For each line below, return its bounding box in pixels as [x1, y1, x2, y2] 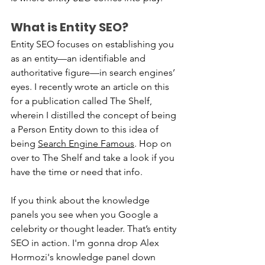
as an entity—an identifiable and [11, 52, 148, 64]
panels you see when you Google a [11, 208, 160, 220]
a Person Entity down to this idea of [11, 123, 161, 135]
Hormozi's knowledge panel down [11, 251, 158, 263]
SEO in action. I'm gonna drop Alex [11, 237, 161, 248]
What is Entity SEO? [11, 18, 128, 35]
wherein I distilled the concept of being [11, 109, 179, 121]
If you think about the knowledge [11, 194, 152, 206]
